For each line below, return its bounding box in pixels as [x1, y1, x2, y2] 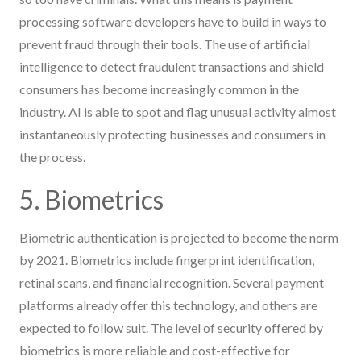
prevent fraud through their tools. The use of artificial [19, 35, 310, 52]
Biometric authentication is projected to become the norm [19, 229, 338, 245]
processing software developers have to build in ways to [19, 13, 326, 29]
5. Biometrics [19, 183, 164, 215]
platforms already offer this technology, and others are [19, 297, 317, 313]
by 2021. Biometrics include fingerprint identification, [19, 251, 314, 268]
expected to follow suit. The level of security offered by [19, 319, 323, 335]
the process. [19, 148, 88, 164]
